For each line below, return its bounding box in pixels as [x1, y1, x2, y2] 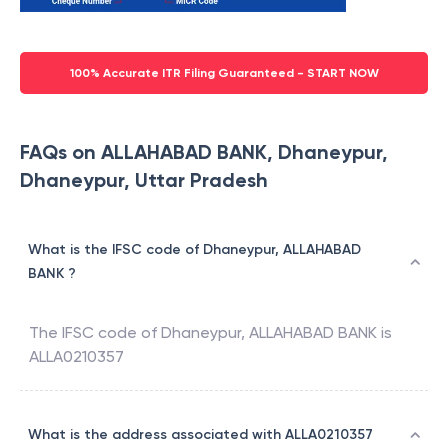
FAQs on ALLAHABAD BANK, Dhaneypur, [20, 140, 388, 165]
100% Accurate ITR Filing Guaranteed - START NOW [69, 66, 379, 81]
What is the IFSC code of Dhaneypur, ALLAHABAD [28, 241, 361, 259]
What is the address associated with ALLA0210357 [28, 426, 373, 444]
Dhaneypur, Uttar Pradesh [20, 168, 268, 193]
